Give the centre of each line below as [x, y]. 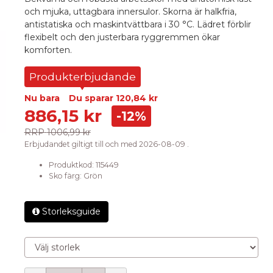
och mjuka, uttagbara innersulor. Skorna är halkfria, [130, 11]
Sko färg [64, 175]
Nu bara [42, 98]
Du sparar [92, 98]
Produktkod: [72, 165]
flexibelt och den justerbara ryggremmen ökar [122, 37]
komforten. [48, 50]
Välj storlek [46, 242]
